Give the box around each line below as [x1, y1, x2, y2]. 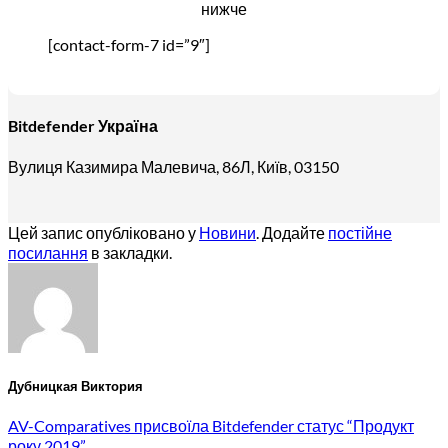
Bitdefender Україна [8, 115, 158, 135]
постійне [328, 223, 392, 243]
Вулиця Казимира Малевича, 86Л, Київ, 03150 [8, 157, 339, 177]
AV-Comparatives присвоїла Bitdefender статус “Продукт [8, 416, 414, 436]
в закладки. [88, 243, 172, 263]
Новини [199, 223, 256, 243]
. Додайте [256, 223, 328, 243]
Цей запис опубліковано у [8, 223, 199, 243]
